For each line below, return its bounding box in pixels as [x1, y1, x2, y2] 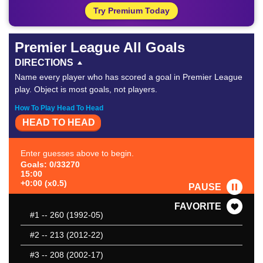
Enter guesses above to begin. [21, 149, 134, 159]
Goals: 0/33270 [21, 160, 80, 170]
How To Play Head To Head [15, 104, 103, 112]
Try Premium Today [93, 6, 170, 15]
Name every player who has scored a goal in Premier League [15, 72, 242, 82]
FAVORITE [174, 201, 221, 212]
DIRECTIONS [15, 58, 73, 68]
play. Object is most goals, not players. [15, 85, 157, 94]
